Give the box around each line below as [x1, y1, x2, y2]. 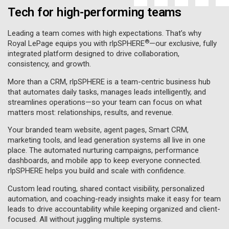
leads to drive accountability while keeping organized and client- [8, 204, 220, 214]
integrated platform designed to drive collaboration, [8, 49, 179, 59]
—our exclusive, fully [149, 39, 217, 49]
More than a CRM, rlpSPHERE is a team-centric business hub [8, 77, 211, 86]
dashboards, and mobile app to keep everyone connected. [8, 156, 201, 166]
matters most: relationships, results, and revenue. [8, 107, 173, 117]
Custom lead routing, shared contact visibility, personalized [8, 184, 204, 193]
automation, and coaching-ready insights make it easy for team [8, 194, 221, 203]
